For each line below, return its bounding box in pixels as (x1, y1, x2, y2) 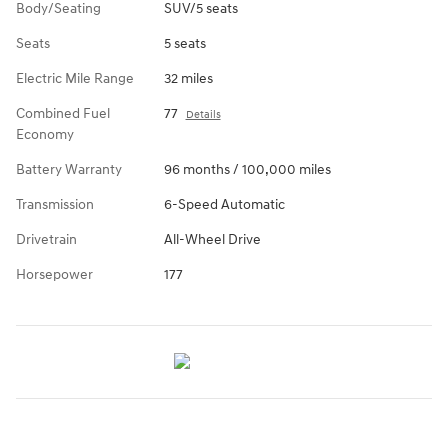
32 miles (163, 69, 213, 87)
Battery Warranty (16, 160, 122, 178)
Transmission (16, 195, 94, 213)
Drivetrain (16, 230, 77, 248)
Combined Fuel (16, 104, 110, 122)
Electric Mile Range (16, 69, 134, 87)
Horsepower (16, 265, 93, 283)
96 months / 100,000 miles (163, 160, 331, 178)
